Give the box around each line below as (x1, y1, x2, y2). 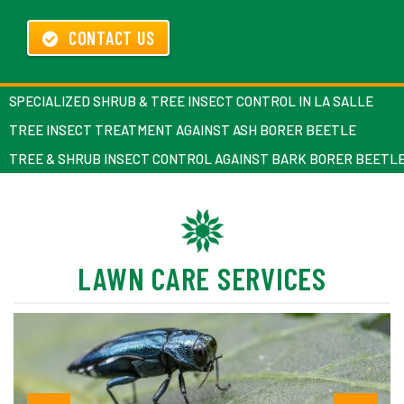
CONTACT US (68, 27, 155, 49)
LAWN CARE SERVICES (78, 260, 326, 297)
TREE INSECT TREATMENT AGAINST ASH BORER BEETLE (9, 122, 356, 138)
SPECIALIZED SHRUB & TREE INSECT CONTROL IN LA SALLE (9, 93, 373, 109)
